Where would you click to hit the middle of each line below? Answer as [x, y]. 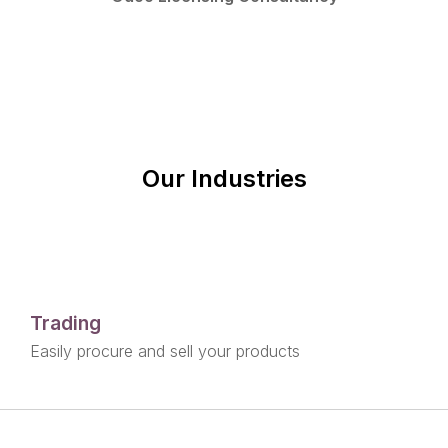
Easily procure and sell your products [165, 351]
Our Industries [224, 178]
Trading [65, 323]
